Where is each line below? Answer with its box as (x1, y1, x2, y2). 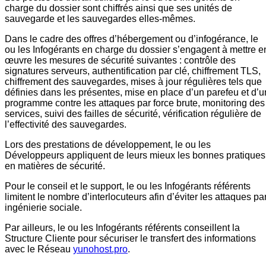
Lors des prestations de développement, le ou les (5, 139, 211, 150)
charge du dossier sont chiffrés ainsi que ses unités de (5, 2, 232, 13)
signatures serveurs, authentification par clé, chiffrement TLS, (5, 65, 261, 76)
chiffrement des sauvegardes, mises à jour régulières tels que (5, 76, 262, 87)
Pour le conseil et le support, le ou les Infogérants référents (5, 180, 251, 191)
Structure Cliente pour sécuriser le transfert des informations (5, 233, 256, 243)
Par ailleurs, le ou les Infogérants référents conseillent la (5, 222, 240, 233)
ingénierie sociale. (5, 202, 82, 213)
